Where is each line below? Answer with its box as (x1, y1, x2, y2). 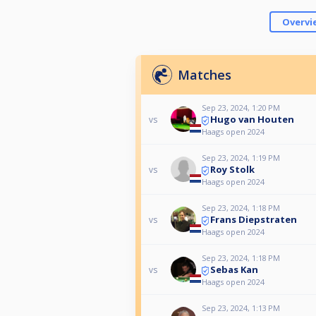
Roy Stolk (209, 163, 255, 176)
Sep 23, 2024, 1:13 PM (201, 303, 280, 314)
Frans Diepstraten (209, 213, 297, 226)
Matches (178, 66, 231, 84)
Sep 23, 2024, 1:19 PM (201, 152, 280, 164)
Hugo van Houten (209, 113, 294, 126)
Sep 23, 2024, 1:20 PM (201, 102, 280, 114)
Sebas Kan (209, 263, 258, 276)
